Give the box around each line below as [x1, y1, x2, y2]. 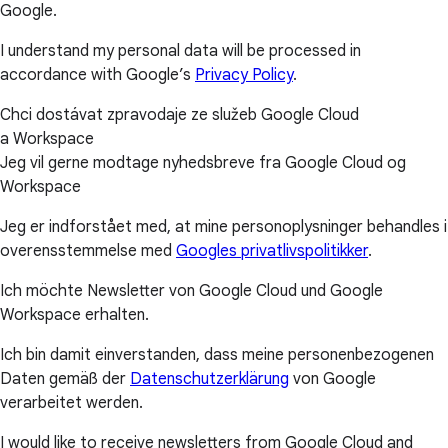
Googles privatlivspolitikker [176, 240, 368, 261]
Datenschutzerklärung [130, 368, 289, 389]
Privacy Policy [195, 64, 293, 85]
